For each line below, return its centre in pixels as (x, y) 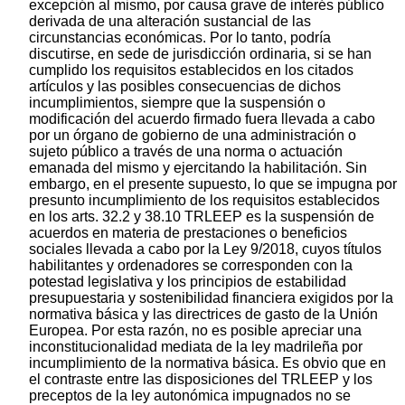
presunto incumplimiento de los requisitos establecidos (204, 200)
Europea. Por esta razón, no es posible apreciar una (195, 330)
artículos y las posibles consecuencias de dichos (185, 86)
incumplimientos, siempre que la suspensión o (177, 102)
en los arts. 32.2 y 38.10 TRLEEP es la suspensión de (202, 216)
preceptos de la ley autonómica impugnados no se (190, 395)
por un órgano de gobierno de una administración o (193, 135)
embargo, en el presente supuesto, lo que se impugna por (213, 184)
